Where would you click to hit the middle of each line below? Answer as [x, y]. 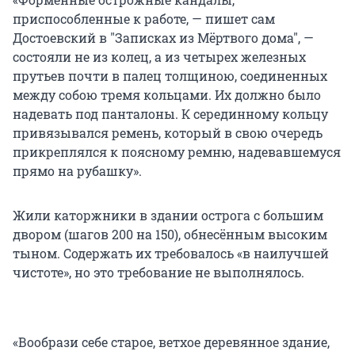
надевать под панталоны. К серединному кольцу [170, 113]
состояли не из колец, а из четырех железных [159, 56]
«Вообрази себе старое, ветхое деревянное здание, [171, 342]
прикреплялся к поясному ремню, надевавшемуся [177, 151]
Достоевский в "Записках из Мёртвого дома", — [163, 37]
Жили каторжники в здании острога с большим [168, 215]
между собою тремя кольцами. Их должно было [167, 94]
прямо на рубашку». [77, 170]
